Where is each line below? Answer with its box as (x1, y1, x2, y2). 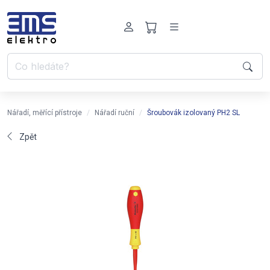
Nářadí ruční (95, 108, 134, 117)
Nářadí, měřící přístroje (7, 108, 82, 117)
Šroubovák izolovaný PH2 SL (147, 108, 240, 117)
